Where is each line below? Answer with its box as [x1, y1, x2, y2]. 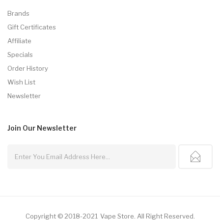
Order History [7, 64, 48, 72]
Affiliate [7, 36, 31, 45]
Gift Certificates [7, 23, 56, 31]
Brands [7, 9, 29, 17]
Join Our [7, 123, 35, 132]
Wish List [7, 78, 35, 86]
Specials [7, 50, 33, 58]
